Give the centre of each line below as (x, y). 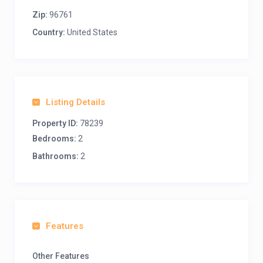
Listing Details (75, 102)
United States (91, 32)
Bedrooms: (54, 139)
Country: (49, 32)
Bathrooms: (55, 156)
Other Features (61, 256)
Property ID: (55, 123)
